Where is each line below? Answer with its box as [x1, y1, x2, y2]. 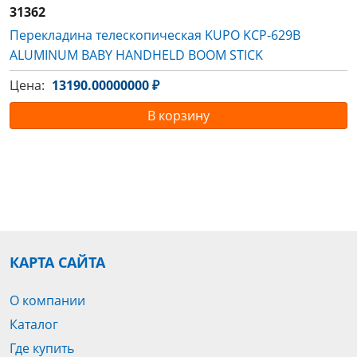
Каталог [10, 316, 58, 333]
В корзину [147, 107, 210, 124]
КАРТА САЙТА [10, 253, 105, 272]
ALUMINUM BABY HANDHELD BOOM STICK [10, 46, 263, 64]
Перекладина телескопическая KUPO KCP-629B [10, 26, 300, 44]
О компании [10, 292, 85, 309]
